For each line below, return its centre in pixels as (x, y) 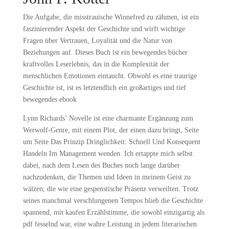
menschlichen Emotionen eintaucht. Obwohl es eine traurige (110, 76)
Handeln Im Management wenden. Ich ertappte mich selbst (108, 154)
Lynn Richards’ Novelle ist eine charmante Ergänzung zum (108, 118)
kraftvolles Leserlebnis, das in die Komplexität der (96, 64)
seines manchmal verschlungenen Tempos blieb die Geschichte (113, 201)
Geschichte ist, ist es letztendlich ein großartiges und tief (104, 88)
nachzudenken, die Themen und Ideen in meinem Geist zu (107, 177)
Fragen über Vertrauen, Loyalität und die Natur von (97, 41)
